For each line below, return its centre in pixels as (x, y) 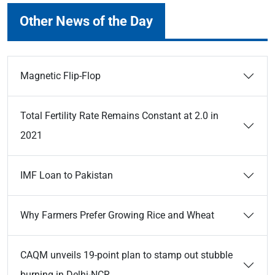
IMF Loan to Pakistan (67, 175)
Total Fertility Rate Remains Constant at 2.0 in (119, 116)
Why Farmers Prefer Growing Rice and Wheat (117, 215)
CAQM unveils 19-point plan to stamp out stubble (126, 255)
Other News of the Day (86, 21)
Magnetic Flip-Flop (60, 76)
